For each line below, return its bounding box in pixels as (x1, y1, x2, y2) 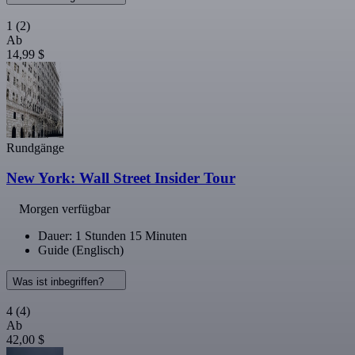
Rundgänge (6, 140, 64, 155)
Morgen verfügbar (19, 202, 110, 216)
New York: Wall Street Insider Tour (6, 170, 235, 187)
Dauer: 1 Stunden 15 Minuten (38, 229, 187, 242)
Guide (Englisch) (38, 243, 124, 257)
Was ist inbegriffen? (13, 276, 107, 288)
